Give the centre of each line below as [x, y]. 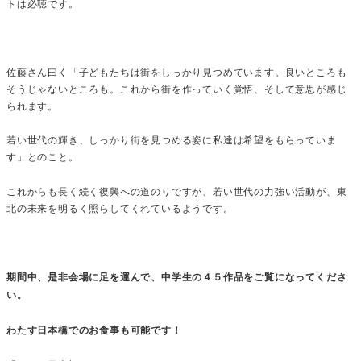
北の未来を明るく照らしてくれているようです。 [120, 207]
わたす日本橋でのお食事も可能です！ [94, 329]
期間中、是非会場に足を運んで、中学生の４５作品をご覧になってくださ [177, 277]
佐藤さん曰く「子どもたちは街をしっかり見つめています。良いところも [177, 71]
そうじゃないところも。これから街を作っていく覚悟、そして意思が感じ [177, 88]
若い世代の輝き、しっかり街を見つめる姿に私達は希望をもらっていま [172, 139]
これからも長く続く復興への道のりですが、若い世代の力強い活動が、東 [177, 190]
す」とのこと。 [43, 156]
